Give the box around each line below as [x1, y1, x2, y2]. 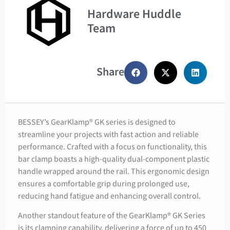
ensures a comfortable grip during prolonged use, [18, 178, 189, 189]
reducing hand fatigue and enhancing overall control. [18, 190, 201, 202]
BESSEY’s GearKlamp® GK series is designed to [18, 117, 176, 128]
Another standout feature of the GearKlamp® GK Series [18, 210, 205, 221]
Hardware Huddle [87, 6, 181, 22]
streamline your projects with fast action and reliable [18, 129, 199, 140]
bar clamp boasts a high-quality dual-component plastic [18, 154, 209, 165]
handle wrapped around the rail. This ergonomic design [18, 166, 209, 177]
